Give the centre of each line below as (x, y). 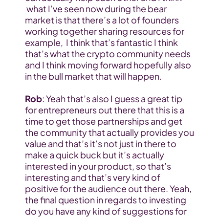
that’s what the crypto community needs (108, 54)
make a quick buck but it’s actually (94, 155)
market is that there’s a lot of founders (102, 20)
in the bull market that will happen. (93, 76)
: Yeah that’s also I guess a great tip (112, 99)
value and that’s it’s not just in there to (100, 144)
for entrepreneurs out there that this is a (104, 110)
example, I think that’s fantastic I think (101, 43)
